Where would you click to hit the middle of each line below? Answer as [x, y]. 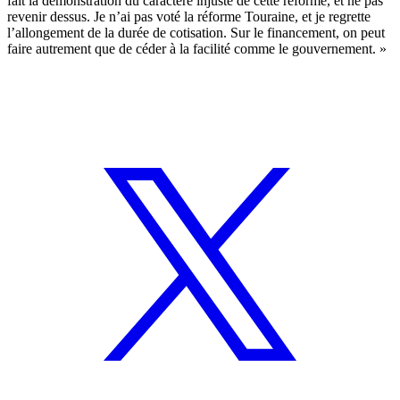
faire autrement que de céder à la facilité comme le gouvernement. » [197, 48]
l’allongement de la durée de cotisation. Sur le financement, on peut [196, 32]
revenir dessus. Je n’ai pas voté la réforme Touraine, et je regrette [189, 16]
